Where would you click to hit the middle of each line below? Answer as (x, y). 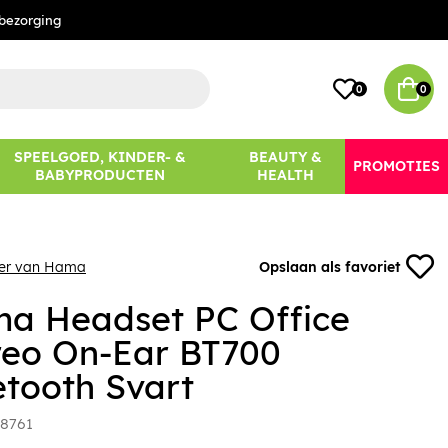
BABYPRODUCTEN (99, 175)
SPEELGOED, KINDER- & (99, 157)
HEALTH (285, 175)
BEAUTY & (285, 157)
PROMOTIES (397, 166)
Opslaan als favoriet (330, 267)
